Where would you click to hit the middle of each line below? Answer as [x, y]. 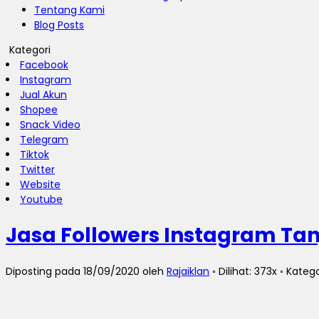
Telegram [44, 140]
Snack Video [50, 125]
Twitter [37, 169]
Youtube [41, 199]
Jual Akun [43, 95]
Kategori [30, 50]
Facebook [44, 65]
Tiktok [35, 155]
